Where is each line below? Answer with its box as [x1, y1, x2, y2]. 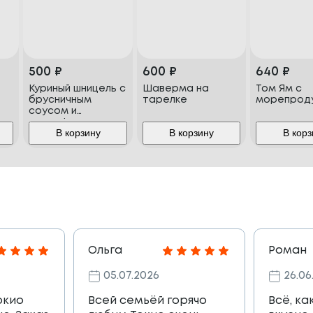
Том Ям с [256, 85, 303, 94]
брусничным [29, 96, 92, 105]
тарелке [142, 96, 187, 105]
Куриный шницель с [29, 85, 126, 94]
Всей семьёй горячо [87, 296, 207, 307]
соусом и [29, 107, 78, 116]
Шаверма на [142, 85, 209, 94]
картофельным [29, 118, 108, 127]
